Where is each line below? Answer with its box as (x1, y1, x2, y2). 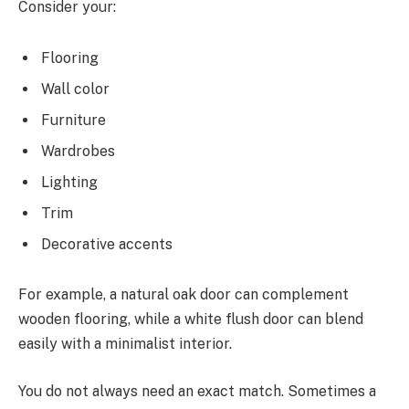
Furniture (41, 110, 106, 129)
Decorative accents (41, 235, 173, 253)
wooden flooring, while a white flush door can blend (18, 310, 363, 329)
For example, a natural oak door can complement (18, 286, 349, 304)
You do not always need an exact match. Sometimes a (18, 382, 376, 400)
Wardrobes (41, 142, 115, 160)
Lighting (41, 173, 98, 191)
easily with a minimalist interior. (18, 335, 232, 353)
